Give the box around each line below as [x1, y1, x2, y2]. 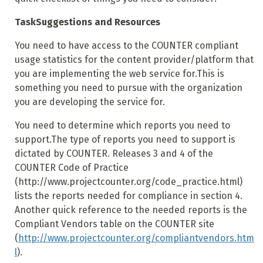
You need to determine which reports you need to [14, 120, 230, 131]
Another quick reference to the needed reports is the [14, 204, 247, 216]
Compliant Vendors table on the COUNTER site [14, 218, 214, 230]
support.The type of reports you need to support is [14, 134, 235, 146]
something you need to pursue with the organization [14, 82, 242, 94]
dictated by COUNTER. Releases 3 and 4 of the [14, 148, 213, 160]
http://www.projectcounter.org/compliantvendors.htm [18, 232, 254, 244]
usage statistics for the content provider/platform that [14, 54, 254, 66]
